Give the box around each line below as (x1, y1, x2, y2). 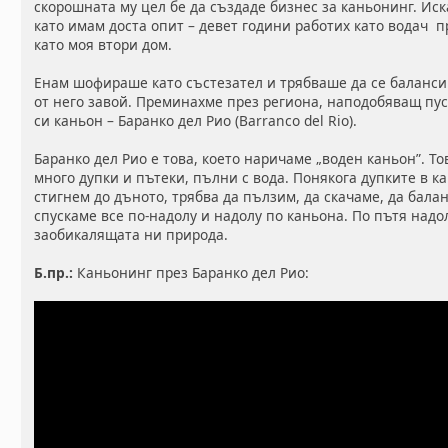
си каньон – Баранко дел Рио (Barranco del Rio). (34, 111, 358, 131)
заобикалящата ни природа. (34, 225, 229, 245)
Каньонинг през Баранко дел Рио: (73, 263, 310, 283)
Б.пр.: (34, 263, 74, 283)
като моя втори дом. (34, 35, 173, 55)
